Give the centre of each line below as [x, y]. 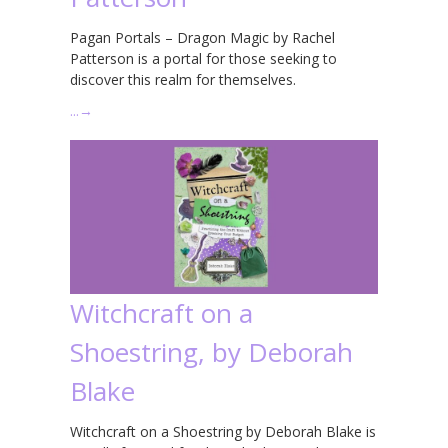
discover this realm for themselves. [183, 79]
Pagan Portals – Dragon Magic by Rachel [202, 37]
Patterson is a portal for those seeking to [203, 58]
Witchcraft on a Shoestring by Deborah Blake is [223, 431]
